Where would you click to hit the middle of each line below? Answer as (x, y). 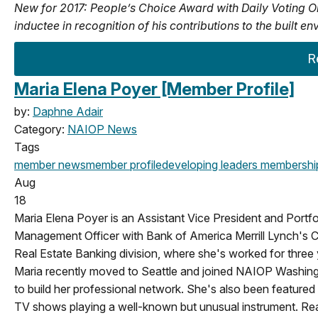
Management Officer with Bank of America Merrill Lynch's (163, 235)
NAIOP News (102, 129)
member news (50, 164)
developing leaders (210, 164)
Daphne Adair (68, 111)
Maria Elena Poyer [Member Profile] (154, 89)
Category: (41, 129)
